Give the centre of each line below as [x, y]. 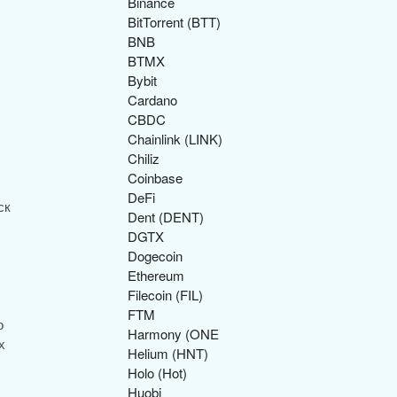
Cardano [152, 100]
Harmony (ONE [173, 334]
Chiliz [144, 158]
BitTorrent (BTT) [174, 22]
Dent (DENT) [166, 217]
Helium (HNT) [168, 353]
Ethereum [156, 275]
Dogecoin [155, 256]
